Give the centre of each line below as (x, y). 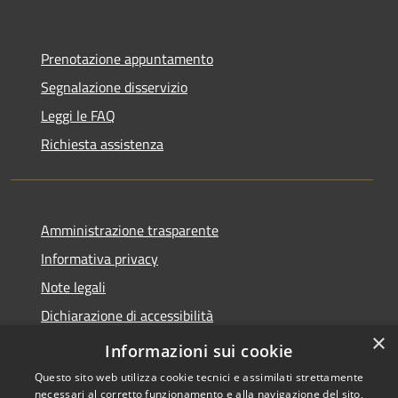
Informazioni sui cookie (199, 351)
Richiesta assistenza (102, 143)
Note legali (73, 287)
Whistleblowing (88, 343)
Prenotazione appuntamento (127, 58)
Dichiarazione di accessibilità (127, 315)
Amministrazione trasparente (130, 230)
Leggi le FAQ (78, 115)
